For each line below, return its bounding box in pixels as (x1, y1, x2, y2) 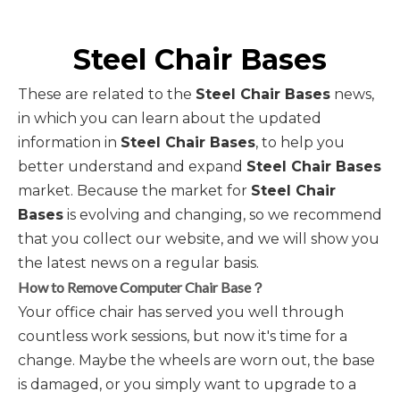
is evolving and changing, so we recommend (63, 206, 382, 223)
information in (18, 134, 121, 151)
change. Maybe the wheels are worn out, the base (18, 352, 375, 369)
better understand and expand (18, 158, 246, 175)
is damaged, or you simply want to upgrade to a (18, 376, 356, 393)
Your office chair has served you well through (18, 304, 344, 321)
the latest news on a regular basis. (18, 254, 259, 271)
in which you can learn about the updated (18, 110, 321, 127)
